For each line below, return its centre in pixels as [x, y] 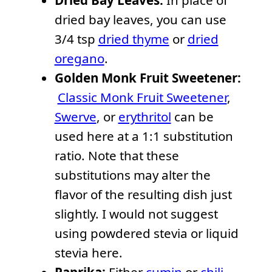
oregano [79, 59]
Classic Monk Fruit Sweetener [142, 97]
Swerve [75, 117]
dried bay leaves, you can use [140, 20]
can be [192, 117]
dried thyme [134, 39]
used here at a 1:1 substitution [144, 136]
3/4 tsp [76, 39]
